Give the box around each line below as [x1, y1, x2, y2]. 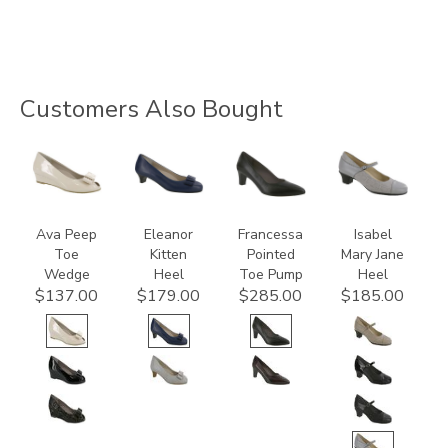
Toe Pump [238, 264, 303, 284]
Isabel [353, 224, 392, 244]
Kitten [150, 244, 188, 264]
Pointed [246, 244, 295, 264]
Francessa [238, 224, 304, 244]
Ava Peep [36, 224, 98, 244]
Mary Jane [341, 244, 405, 264]
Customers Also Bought [20, 92, 283, 125]
